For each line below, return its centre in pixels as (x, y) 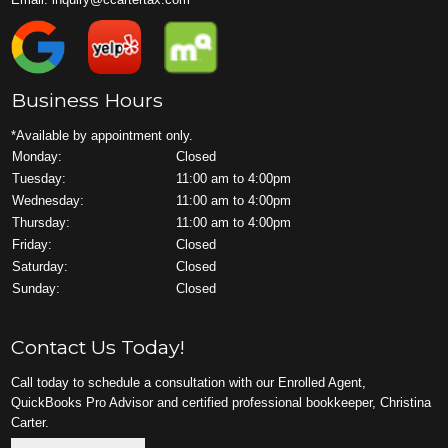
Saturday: (40, 267)
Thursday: (41, 223)
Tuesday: (39, 179)
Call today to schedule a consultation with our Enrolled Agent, (189, 382)
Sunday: (36, 289)
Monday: (37, 157)
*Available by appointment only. (102, 136)
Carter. (30, 422)
